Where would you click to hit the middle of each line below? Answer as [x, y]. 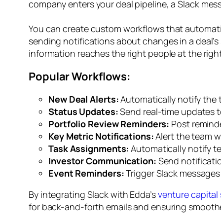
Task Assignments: [89, 149]
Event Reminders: [86, 173]
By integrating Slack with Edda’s [93, 195]
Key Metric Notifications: [101, 136]
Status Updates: [83, 112]
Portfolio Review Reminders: [109, 124]
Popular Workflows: [80, 77]
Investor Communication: [102, 161]
